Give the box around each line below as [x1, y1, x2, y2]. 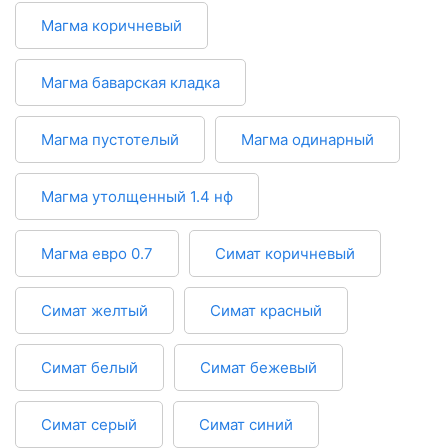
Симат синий [199, 415, 293, 435]
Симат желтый [41, 301, 148, 321]
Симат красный [210, 301, 322, 321]
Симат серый [41, 415, 137, 435]
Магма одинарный [241, 130, 374, 150]
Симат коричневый [215, 244, 355, 264]
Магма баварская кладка [41, 73, 220, 93]
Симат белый [41, 358, 138, 378]
